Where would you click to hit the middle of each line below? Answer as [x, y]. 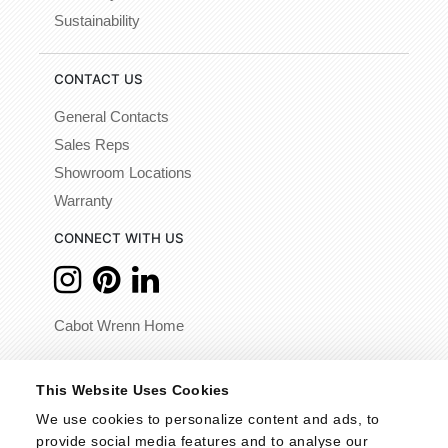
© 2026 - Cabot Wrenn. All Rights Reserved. [224, 372]
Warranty [83, 201]
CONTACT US [98, 79]
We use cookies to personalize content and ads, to [208, 418]
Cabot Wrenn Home [119, 326]
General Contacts [111, 117]
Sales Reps [92, 145]
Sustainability [97, 21]
